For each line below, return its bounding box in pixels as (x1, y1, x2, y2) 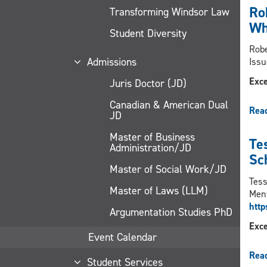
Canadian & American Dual (110, 97, 228, 112)
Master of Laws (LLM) (110, 183, 208, 198)
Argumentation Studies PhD (110, 204, 232, 219)
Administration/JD (110, 140, 191, 155)
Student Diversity (110, 26, 187, 41)
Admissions (86, 54, 136, 69)
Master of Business (110, 129, 195, 144)
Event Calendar (88, 229, 157, 244)
